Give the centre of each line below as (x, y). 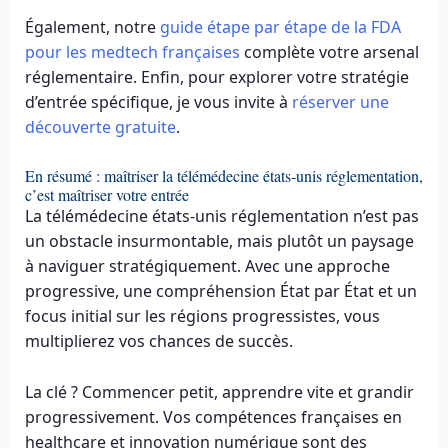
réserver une (340, 102)
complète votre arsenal (329, 52)
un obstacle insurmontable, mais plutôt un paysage (219, 240)
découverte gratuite (100, 127)
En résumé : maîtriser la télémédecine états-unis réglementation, (223, 175)
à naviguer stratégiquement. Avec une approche (207, 265)
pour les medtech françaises (132, 52)
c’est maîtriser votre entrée (106, 194)
